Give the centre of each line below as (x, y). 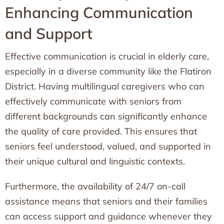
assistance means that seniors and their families (106, 201)
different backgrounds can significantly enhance (106, 116)
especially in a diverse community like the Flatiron (108, 71)
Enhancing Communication (99, 12)
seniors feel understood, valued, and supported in (108, 146)
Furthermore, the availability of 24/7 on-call (95, 186)
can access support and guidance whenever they (108, 216)
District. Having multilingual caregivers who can (105, 86)
